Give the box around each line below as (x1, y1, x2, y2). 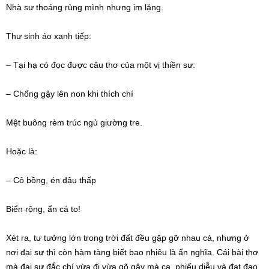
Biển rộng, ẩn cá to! (6, 204, 80, 214)
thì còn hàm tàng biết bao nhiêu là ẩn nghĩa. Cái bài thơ (44, 247, 258, 258)
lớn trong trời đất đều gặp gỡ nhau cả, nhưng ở (67, 233, 249, 243)
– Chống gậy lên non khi (6, 89, 101, 99)
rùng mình (65, 2, 104, 13)
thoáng (34, 2, 65, 13)
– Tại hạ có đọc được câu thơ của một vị (6, 60, 162, 70)
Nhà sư (6, 2, 34, 13)
